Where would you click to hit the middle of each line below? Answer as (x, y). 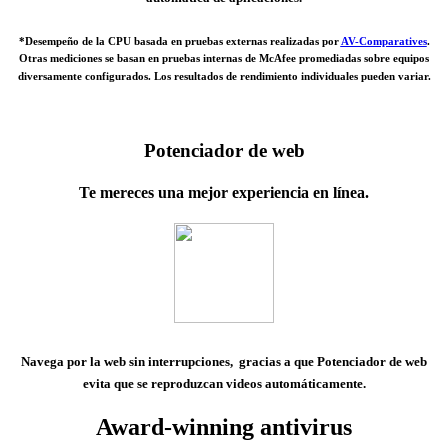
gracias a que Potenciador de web (331, 362)
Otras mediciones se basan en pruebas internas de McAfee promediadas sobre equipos (224, 57)
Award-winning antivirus (224, 426)
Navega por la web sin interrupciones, (128, 362)
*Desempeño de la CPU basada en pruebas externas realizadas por (179, 40)
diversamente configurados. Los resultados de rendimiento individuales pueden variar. (224, 75)
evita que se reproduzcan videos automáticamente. (224, 384)
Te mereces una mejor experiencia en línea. (224, 192)
